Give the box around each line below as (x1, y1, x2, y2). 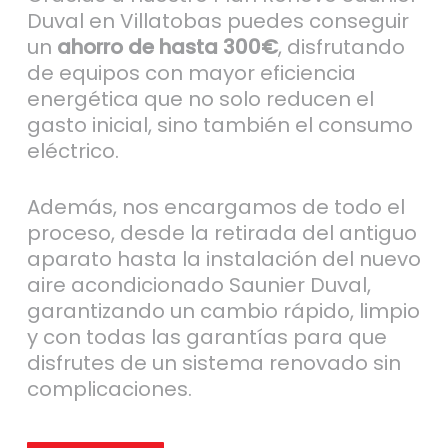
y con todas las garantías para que (26, 322, 387, 351)
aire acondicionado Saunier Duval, (26, 270, 371, 299)
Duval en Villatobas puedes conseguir (26, 6, 409, 35)
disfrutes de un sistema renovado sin (26, 348, 401, 377)
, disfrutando (277, 32, 405, 61)
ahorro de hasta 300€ (56, 32, 278, 61)
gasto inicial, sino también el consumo (26, 110, 413, 139)
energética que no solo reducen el (26, 84, 374, 113)
